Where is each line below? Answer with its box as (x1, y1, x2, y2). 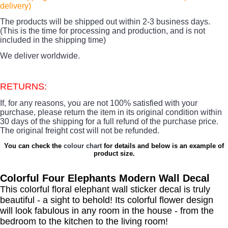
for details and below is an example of (102, 142, 224, 150)
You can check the (4, 142, 64, 150)
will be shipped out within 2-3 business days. (47, 17, 210, 26)
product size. (93, 150, 135, 157)
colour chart (64, 142, 102, 150)
